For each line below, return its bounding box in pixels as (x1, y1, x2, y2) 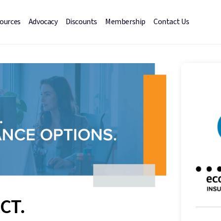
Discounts (65, 16, 97, 27)
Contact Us (153, 16, 189, 27)
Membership (105, 16, 146, 27)
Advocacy (28, 16, 58, 27)
